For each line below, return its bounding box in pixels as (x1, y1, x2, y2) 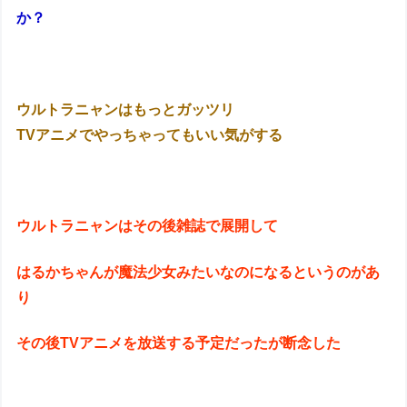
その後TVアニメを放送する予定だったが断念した (16, 335, 342, 352)
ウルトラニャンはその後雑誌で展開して (16, 218, 279, 234)
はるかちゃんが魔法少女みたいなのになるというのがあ (16, 263, 381, 280)
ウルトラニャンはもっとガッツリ (16, 101, 235, 117)
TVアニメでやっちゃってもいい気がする (16, 126, 283, 143)
